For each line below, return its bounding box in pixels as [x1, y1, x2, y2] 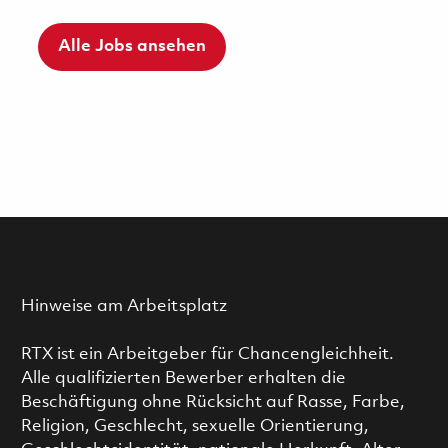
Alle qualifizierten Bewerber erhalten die [20, 369, 346, 387]
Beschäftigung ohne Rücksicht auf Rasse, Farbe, [20, 393, 405, 411]
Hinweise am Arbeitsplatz [20, 297, 227, 315]
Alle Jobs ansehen [58, 37, 206, 55]
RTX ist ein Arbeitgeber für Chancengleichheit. [20, 345, 394, 363]
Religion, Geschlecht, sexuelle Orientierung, [20, 417, 369, 435]
